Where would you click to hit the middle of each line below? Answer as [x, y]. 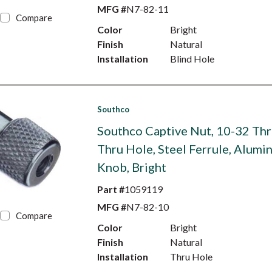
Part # [110, 189]
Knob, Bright [131, 167]
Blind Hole [192, 59]
